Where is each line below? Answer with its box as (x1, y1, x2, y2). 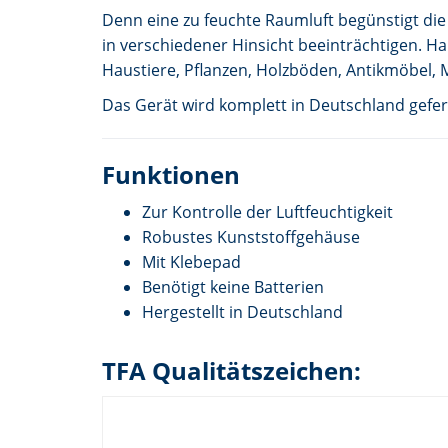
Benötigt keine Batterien (142, 275, 324, 298)
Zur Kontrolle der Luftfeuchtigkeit (142, 200, 393, 223)
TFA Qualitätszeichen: (102, 353, 361, 387)
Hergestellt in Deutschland (142, 300, 343, 323)
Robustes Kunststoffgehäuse (142, 225, 360, 248)
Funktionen (102, 157, 240, 191)
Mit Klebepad (142, 250, 241, 273)
